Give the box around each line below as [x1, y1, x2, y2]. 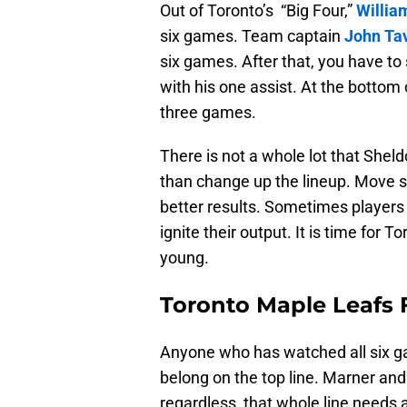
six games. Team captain [160, 26, 344, 46]
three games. [160, 103, 256, 123]
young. [160, 248, 209, 268]
